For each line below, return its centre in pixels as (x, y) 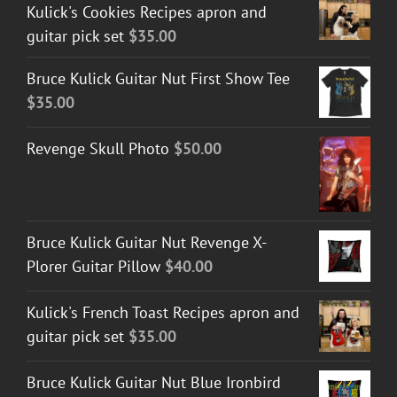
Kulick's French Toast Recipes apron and (163, 313)
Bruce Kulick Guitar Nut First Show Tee (158, 79)
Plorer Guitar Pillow (93, 267)
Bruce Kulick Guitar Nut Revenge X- (147, 243)
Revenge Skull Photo (98, 149)
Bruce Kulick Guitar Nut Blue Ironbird (154, 383)
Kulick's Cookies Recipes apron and (147, 12)
